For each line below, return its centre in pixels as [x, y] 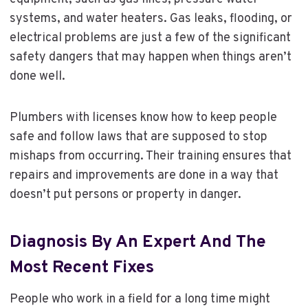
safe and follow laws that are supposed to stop [138, 137]
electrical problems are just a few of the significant [150, 38]
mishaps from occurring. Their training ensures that [150, 156]
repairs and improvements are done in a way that [144, 175]
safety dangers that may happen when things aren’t [150, 57]
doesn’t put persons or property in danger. [125, 195]
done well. [37, 76]
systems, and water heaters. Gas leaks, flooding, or [151, 19]
